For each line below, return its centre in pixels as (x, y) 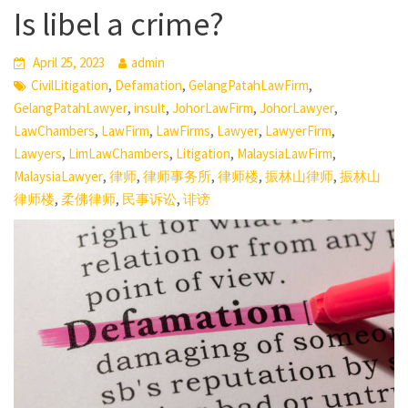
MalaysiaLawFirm (285, 153)
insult (150, 108)
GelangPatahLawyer (71, 108)
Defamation (148, 85)
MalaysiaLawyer (58, 176)
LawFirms (183, 131)
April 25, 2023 (69, 62)
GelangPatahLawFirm (249, 85)
